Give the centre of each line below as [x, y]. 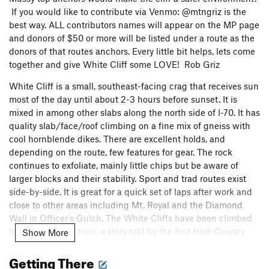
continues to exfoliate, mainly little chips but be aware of [124, 165]
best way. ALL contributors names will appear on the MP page [134, 25]
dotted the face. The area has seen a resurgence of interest [128, 258]
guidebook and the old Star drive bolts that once [132, 245]
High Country [219, 231]
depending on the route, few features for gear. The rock [121, 152]
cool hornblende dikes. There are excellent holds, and [117, 139]
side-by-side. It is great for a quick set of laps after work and [131, 192]
